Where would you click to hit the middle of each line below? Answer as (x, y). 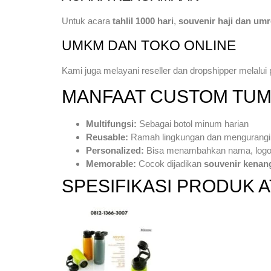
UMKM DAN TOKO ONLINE (149, 45)
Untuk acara (87, 21)
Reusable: (107, 137)
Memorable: (111, 163)
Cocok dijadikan (170, 163)
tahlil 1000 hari (143, 21)
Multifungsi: (111, 123)
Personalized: (115, 150)
